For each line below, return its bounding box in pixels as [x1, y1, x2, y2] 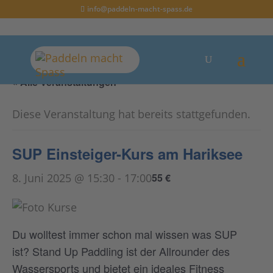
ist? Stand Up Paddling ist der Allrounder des [12, 243, 230, 259]
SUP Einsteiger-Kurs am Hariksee [12, 143, 243, 164]
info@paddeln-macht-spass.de [87, 4, 193, 14]
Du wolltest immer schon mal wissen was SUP [12, 226, 237, 242]
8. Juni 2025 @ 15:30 [12, 171, 115, 185]
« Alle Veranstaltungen [12, 75, 116, 89]
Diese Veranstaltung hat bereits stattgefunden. [12, 107, 250, 121]
